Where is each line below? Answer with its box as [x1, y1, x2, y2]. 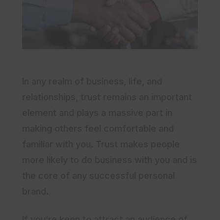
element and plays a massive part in [22, 108, 172, 118]
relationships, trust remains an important [22, 92, 192, 103]
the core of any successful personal [22, 170, 175, 181]
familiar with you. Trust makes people [22, 139, 180, 150]
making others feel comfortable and [22, 123, 174, 134]
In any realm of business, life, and [22, 76, 162, 87]
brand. [22, 186, 51, 197]
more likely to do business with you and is [22, 155, 197, 165]
